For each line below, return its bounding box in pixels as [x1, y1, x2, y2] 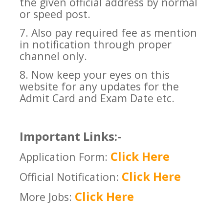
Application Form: [20, 150, 110, 164]
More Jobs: [20, 190, 75, 204]
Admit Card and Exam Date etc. [20, 91, 175, 106]
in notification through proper [20, 37, 172, 52]
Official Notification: [20, 170, 122, 184]
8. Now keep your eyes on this [20, 67, 170, 82]
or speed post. [20, 7, 90, 22]
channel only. [20, 49, 87, 64]
